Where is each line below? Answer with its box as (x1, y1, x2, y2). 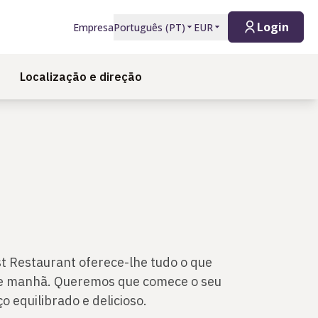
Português (114, 20, 163, 34)
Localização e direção (20, 70, 142, 84)
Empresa (73, 20, 114, 34)
